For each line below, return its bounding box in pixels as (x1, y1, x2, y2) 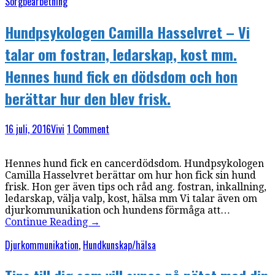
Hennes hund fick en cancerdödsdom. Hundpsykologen (5, 157, 264, 169)
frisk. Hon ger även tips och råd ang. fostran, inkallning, (5, 180, 266, 193)
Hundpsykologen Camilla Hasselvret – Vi (5, 20, 250, 43)
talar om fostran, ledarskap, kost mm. (5, 42, 237, 65)
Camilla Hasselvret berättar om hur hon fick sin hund (5, 169, 256, 181)
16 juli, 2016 (5, 121, 51, 136)
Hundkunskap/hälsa (83, 237, 156, 252)
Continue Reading (5, 215, 90, 228)
